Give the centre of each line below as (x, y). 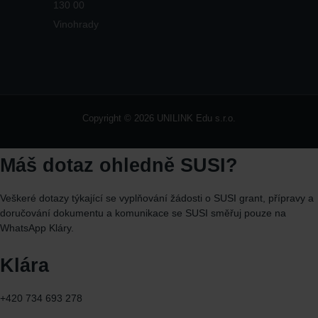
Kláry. (60, 228)
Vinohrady (76, 24)
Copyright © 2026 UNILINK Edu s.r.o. (159, 118)
